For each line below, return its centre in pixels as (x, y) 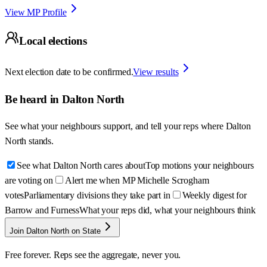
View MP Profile (36, 12)
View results (156, 72)
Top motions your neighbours (199, 166)
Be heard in (33, 99)
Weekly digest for (214, 195)
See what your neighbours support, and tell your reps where (115, 126)
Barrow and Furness (42, 210)
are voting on (29, 181)
